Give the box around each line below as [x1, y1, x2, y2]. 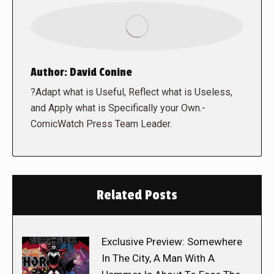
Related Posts [97, 187, 177, 204]
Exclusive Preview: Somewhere [102, 235, 242, 248]
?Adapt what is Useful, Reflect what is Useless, [31, 86, 232, 98]
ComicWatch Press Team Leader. [31, 118, 172, 130]
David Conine [67, 65, 132, 80]
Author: [31, 65, 67, 80]
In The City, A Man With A [102, 252, 215, 265]
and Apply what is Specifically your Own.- [31, 102, 206, 114]
